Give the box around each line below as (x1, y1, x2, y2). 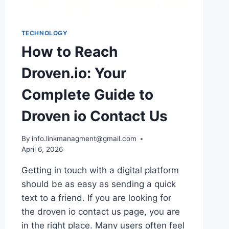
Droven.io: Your (21, 64, 126, 82)
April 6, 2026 (21, 145, 63, 154)
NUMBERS (64, 1, 102, 10)
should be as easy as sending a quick (21, 179, 176, 190)
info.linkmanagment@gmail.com (31, 134, 136, 143)
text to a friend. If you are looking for (21, 193, 171, 203)
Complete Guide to (21, 85, 153, 103)
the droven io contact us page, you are (21, 207, 180, 217)
